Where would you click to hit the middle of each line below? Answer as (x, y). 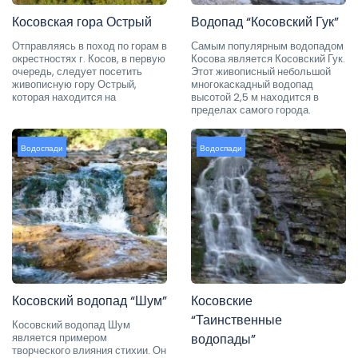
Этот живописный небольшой (261, 71)
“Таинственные (237, 320)
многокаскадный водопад (252, 84)
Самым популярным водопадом (267, 46)
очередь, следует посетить (77, 71)
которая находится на (64, 97)
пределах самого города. (251, 109)
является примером (60, 337)
